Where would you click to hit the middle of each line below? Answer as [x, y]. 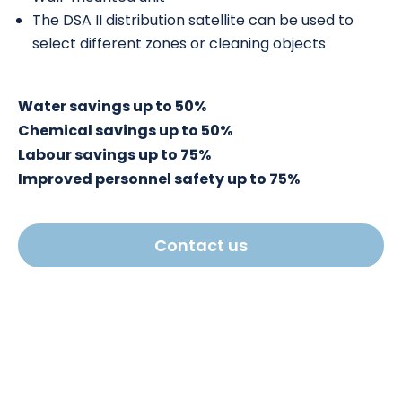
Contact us [201, 245]
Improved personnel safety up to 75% [159, 179]
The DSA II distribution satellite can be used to [193, 20]
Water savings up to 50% [112, 106]
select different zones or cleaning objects [179, 44]
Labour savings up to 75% [114, 155]
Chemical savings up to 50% [125, 131]
